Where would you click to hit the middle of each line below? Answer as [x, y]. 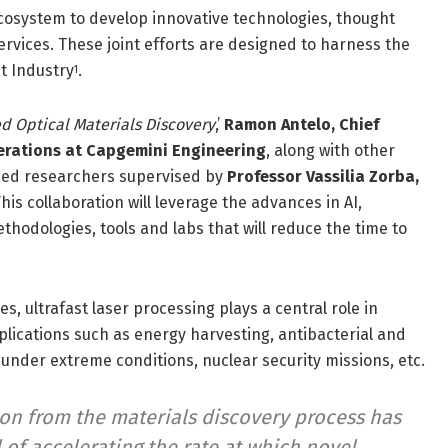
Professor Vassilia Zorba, [323, 177]
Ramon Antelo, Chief [301, 125]
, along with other [330, 151]
